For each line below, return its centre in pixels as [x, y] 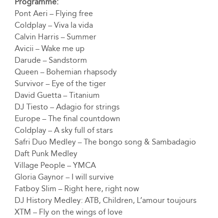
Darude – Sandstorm [51, 60]
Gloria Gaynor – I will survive [64, 177]
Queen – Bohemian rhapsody [65, 72]
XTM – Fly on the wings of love [68, 212]
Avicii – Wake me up [49, 48]
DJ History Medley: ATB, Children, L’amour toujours [105, 200]
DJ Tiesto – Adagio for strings [67, 107]
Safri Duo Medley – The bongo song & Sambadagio [105, 142]
